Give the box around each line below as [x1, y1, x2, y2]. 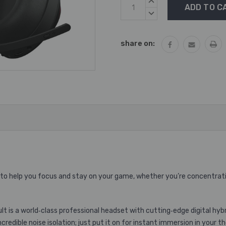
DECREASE [151, 10, 179, 16]
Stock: [121, 7, 145, 16]
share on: [121, 39, 155, 48]
